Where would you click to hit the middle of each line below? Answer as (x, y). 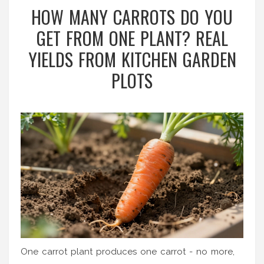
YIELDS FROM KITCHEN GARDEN (132, 60)
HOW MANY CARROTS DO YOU (132, 17)
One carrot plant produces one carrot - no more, (128, 251)
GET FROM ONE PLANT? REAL (132, 38)
